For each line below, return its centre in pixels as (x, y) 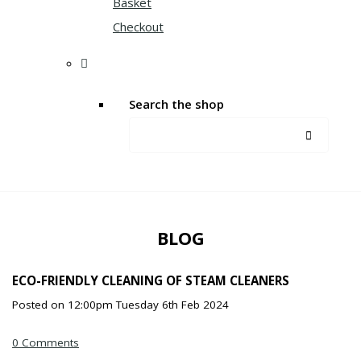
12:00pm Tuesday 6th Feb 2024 (148, 304)
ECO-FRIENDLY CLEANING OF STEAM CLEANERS (151, 280)
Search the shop (176, 104)
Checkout (138, 26)
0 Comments (46, 342)
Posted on (40, 304)
